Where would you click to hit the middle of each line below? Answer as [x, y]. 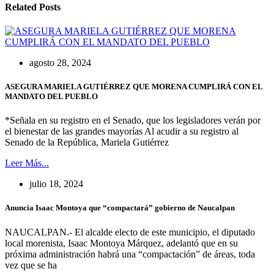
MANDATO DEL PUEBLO [51, 97]
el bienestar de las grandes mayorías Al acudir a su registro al [122, 131]
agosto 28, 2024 [60, 62]
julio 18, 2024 [56, 184]
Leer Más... [27, 163]
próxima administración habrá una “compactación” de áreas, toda [130, 254]
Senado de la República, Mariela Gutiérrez [87, 143]
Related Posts [33, 7]
